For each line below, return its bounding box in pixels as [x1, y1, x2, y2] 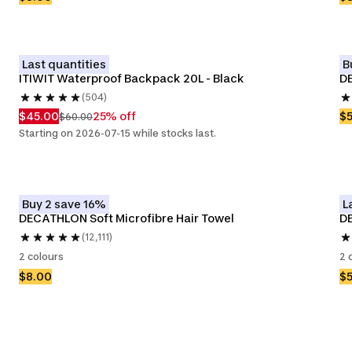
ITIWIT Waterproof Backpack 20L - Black [19, 71, 244, 85]
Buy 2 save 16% [22, 197, 106, 211]
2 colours [19, 251, 64, 262]
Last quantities [22, 57, 106, 71]
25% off [93, 109, 136, 123]
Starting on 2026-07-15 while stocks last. [19, 127, 216, 139]
